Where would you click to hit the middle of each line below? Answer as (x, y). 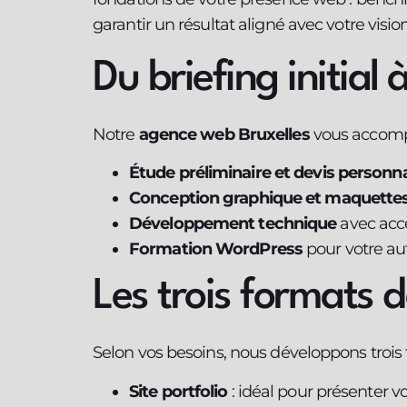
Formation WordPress (216, 249)
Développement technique (233, 224)
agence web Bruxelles (224, 134)
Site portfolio (179, 391)
